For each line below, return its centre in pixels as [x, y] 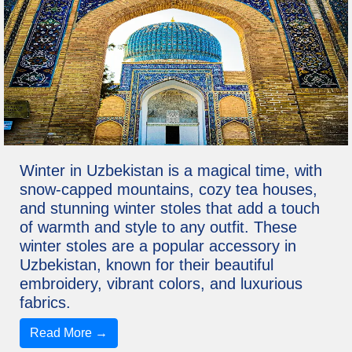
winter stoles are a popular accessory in [158, 246]
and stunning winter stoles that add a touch [170, 209]
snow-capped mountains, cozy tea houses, [169, 190]
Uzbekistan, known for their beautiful [147, 265]
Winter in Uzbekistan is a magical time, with [171, 171]
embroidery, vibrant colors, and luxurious [161, 284]
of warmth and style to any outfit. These [158, 227]
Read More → [69, 333]
